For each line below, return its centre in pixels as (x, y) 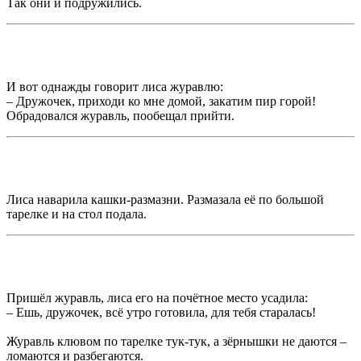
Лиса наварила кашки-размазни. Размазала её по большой (165, 200)
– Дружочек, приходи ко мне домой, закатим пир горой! (161, 102)
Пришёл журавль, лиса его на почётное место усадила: (157, 298)
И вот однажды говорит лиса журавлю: (115, 87)
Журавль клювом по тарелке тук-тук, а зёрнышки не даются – (176, 342)
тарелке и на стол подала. (77, 214)
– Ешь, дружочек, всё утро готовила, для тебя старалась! (161, 313)
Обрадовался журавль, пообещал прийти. (120, 116)
